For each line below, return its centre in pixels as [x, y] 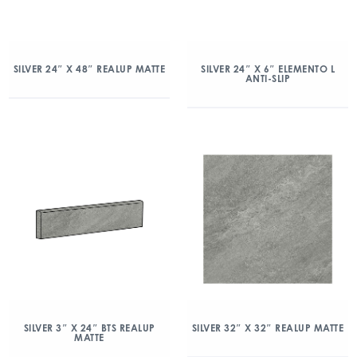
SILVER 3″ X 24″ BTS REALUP [89, 328]
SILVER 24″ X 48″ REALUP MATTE [89, 69]
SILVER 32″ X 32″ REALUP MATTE [268, 328]
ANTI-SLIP [268, 78]
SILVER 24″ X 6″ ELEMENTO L [268, 69]
